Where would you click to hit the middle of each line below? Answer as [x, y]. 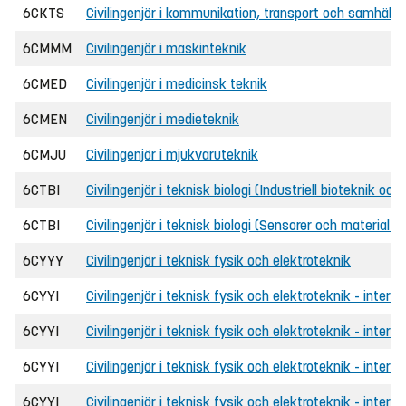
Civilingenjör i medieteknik [163, 119]
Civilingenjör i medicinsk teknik [177, 84]
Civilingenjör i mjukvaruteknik [172, 155]
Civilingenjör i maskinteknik [166, 48]
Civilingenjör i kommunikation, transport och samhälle [244, 13]
